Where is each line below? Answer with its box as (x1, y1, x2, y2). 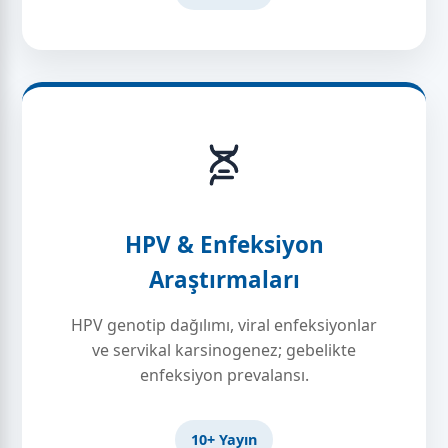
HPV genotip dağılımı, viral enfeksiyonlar (71, 314, 377, 336)
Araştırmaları (148, 264, 300, 295)
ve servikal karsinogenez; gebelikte (92, 339, 356, 361)
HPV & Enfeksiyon (124, 229, 324, 260)
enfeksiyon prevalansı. (139, 364, 309, 386)
